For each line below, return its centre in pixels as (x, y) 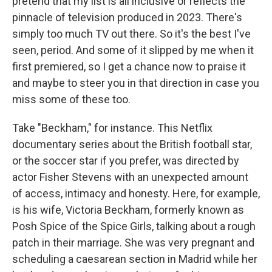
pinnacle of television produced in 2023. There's (127, 17)
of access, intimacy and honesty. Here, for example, (136, 193)
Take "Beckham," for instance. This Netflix (112, 128)
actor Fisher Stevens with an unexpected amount (130, 177)
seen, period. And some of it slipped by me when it (133, 50)
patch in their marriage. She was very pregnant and (133, 243)
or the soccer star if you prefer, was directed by (126, 161)
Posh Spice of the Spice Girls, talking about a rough (134, 226)
